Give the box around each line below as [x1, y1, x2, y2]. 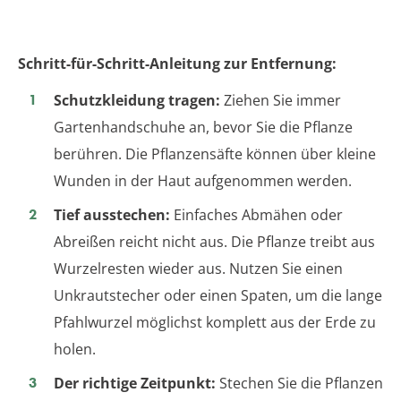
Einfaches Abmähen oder [170, 205, 343, 226]
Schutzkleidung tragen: [54, 90, 220, 111]
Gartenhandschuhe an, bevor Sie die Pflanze [54, 117, 353, 138]
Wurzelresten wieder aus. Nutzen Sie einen [54, 259, 343, 279]
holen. [54, 339, 96, 360]
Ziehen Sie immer [220, 90, 341, 111]
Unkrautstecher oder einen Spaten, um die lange [54, 286, 382, 306]
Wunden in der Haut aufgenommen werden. [54, 171, 352, 192]
